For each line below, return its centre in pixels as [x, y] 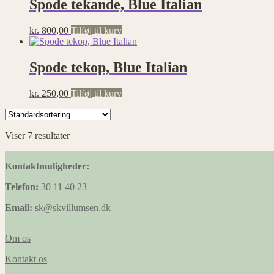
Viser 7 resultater [37, 135]
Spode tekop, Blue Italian [108, 67]
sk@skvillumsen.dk [72, 207]
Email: [19, 207]
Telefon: [22, 187]
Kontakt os [26, 259]
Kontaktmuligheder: [47, 166]
